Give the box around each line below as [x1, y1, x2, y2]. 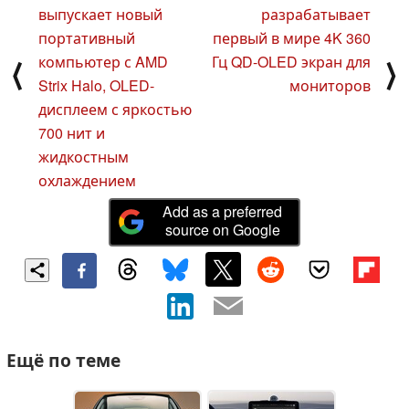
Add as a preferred [163, 201, 283, 223]
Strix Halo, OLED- [38, 74, 154, 96]
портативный [38, 26, 135, 48]
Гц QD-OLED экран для [212, 50, 371, 72]
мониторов [289, 74, 371, 96]
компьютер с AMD [38, 50, 168, 72]
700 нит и [38, 121, 105, 143]
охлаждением [38, 169, 136, 191]
